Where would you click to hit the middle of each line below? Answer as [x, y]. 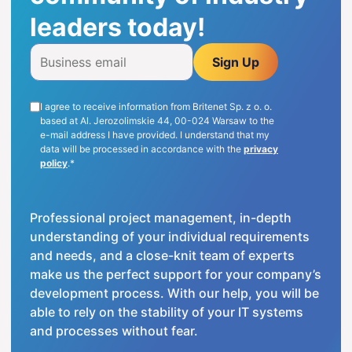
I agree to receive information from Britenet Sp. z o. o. [156, 106]
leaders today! [117, 27]
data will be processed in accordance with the [142, 149]
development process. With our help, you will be [174, 293]
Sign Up [236, 62]
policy [54, 163]
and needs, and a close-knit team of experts [162, 255]
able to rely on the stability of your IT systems [167, 312]
